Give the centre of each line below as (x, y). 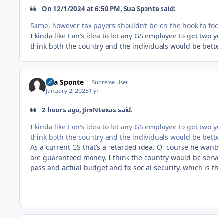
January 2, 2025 (67, 91)
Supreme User (110, 82)
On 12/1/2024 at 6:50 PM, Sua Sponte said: (108, 9)
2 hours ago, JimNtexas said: (87, 110)
